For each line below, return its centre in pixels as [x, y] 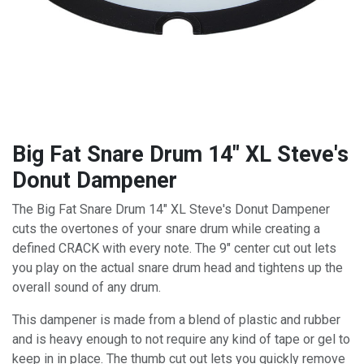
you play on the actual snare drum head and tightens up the [178, 267]
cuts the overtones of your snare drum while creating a [166, 228]
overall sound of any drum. [87, 287]
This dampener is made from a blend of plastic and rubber [176, 319]
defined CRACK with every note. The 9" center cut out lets [174, 248]
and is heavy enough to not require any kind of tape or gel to [181, 339]
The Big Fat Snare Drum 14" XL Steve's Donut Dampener [171, 209]
